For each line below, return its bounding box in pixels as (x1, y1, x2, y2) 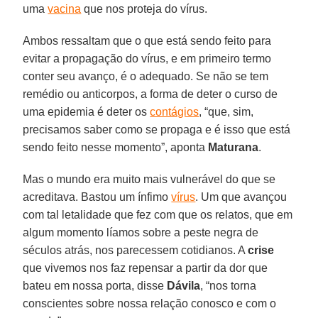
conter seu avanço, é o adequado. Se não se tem (23, 70, 269, 82)
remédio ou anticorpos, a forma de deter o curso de (23, 87, 278, 100)
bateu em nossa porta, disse (23, 279, 168, 292)
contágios (150, 105, 199, 118)
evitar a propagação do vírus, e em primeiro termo (23, 52, 272, 65)
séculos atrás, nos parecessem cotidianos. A (23, 243, 248, 256)
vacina (48, 2, 82, 15)
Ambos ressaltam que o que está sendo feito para (23, 34, 272, 47)
